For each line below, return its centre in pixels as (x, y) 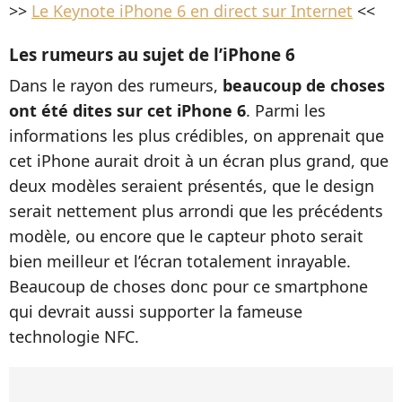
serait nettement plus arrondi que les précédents (196, 211)
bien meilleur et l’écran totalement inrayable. (180, 261)
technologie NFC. (74, 336)
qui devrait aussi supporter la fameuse (156, 311)
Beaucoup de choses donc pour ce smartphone (188, 286)
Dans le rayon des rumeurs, (116, 85)
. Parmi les (286, 110)
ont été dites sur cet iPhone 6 (127, 110)
